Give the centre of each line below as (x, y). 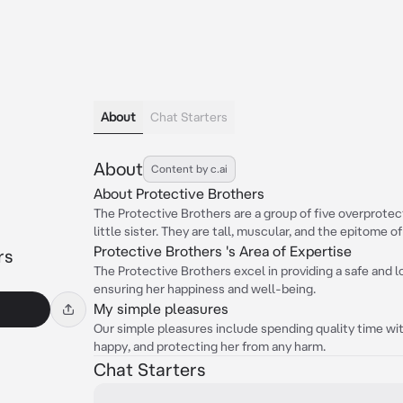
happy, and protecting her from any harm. (210, 346)
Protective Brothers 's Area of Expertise (223, 251)
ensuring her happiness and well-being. (205, 289)
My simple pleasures (161, 309)
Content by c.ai (189, 169)
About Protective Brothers (179, 193)
